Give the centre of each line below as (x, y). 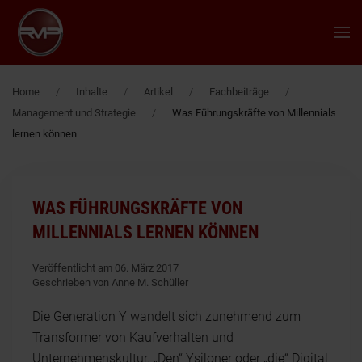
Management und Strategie (74, 113)
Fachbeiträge (239, 92)
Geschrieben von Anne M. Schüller (110, 282)
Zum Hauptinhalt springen (107, 42)
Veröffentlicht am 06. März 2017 (105, 268)
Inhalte (92, 92)
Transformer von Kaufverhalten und (133, 337)
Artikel (158, 92)
